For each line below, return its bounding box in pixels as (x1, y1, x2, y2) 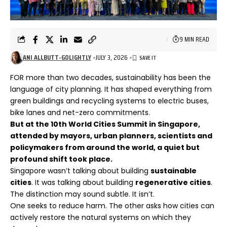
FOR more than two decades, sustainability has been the (10, 72, 211, 83)
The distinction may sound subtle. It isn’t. (10, 188, 155, 199)
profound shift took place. (10, 154, 112, 164)
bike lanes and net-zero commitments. (10, 107, 150, 118)
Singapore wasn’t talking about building (10, 165, 150, 176)
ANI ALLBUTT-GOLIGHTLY (22, 52, 91, 63)
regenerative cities (135, 177, 211, 187)
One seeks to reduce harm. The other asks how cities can (10, 200, 214, 211)
